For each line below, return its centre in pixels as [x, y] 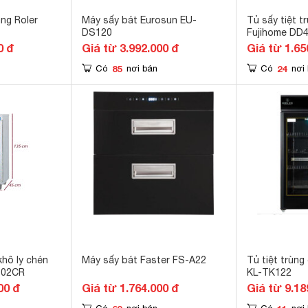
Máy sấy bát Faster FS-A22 [144, 260]
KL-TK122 [269, 272]
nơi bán [142, 68]
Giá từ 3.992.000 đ [130, 48]
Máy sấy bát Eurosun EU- [139, 20]
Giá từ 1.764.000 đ [130, 288]
